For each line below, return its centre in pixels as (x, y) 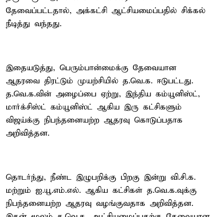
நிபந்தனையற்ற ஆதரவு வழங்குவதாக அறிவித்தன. (100, 203)
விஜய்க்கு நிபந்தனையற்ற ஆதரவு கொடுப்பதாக (94, 120)
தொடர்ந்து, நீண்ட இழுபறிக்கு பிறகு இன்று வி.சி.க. (101, 177)
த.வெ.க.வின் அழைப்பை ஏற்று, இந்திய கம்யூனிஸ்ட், (103, 94)
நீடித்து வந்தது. (34, 24)
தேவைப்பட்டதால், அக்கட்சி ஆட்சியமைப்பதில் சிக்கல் (106, 11)
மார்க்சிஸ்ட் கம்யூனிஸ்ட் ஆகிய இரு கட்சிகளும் (94, 107)
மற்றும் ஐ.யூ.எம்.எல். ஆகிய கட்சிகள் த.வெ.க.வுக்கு (101, 190)
